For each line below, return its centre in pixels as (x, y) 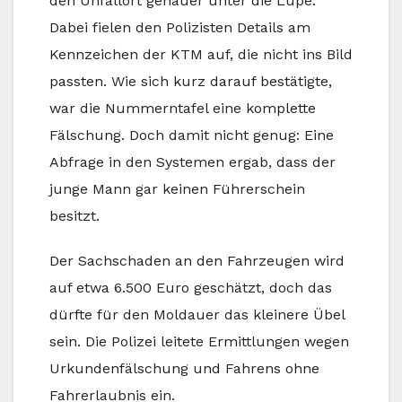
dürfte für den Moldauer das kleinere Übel (197, 314)
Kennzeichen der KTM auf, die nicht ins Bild (201, 54)
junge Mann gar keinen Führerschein (177, 188)
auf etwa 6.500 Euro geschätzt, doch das (191, 287)
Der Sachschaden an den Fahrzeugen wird (197, 260)
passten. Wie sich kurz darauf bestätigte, (191, 81)
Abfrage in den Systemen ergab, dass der (192, 162)
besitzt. (74, 215)
